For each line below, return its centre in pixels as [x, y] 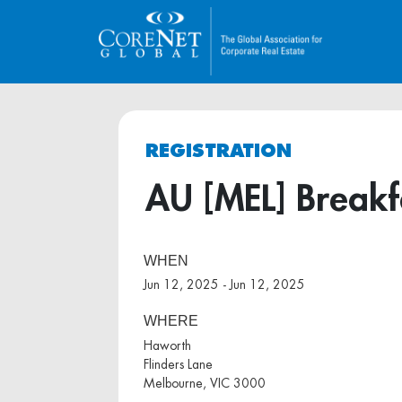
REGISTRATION [218, 150]
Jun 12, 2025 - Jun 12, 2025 [224, 285]
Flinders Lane [178, 364]
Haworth [167, 345]
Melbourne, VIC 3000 [204, 383]
